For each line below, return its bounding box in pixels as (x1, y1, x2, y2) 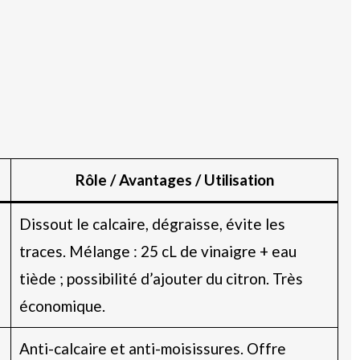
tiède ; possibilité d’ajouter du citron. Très (18, 268, 303, 288)
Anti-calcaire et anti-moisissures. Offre (18, 338, 286, 358)
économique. (18, 296, 105, 315)
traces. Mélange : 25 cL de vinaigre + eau (18, 241, 297, 260)
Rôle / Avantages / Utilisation (75, 170, 274, 189)
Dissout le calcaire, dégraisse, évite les (18, 214, 285, 233)
